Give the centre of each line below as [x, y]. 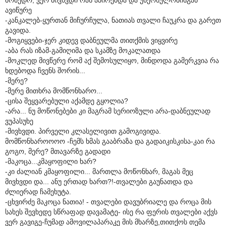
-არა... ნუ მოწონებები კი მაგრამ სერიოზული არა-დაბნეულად [108, 111]
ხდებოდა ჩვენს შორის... [45, 70]
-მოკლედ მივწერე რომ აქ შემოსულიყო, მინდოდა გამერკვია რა [112, 60]
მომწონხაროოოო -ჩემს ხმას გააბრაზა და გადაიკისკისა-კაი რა [110, 141]
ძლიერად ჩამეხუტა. [38, 191]
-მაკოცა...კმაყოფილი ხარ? [51, 161]
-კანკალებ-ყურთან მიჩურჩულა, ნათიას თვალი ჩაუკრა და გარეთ [113, 20]
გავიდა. [18, 30]
